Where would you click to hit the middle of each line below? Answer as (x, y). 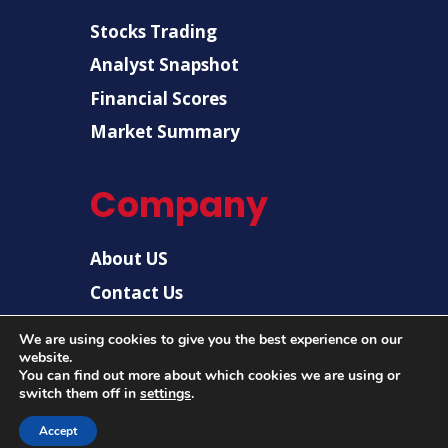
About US (129, 259)
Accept (58, 431)
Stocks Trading (153, 31)
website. (45, 357)
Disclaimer (135, 326)
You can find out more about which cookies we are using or (209, 375)
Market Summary (165, 132)
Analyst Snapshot (164, 65)
